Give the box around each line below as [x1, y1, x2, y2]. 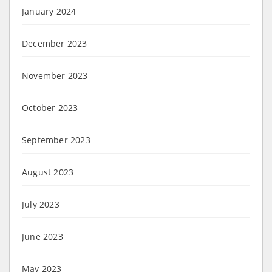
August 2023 [22, 166, 74, 178]
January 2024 [22, 5, 76, 17]
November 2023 [22, 69, 88, 81]
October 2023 [22, 101, 78, 114]
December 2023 [22, 37, 87, 49]
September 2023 [22, 134, 90, 146]
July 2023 [22, 198, 59, 210]
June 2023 [22, 230, 63, 242]
